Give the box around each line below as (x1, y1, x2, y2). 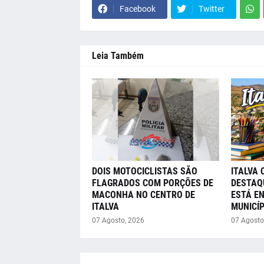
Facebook (119, 4, 156, 14)
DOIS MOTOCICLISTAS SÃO (91, 166, 197, 177)
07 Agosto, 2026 (91, 216, 144, 225)
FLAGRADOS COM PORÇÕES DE (91, 177, 213, 189)
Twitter (198, 4, 225, 14)
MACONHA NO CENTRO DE (91, 189, 195, 201)
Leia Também (91, 50, 144, 62)
